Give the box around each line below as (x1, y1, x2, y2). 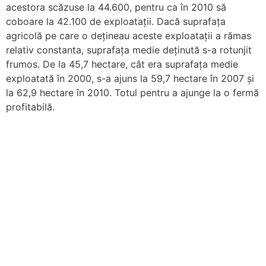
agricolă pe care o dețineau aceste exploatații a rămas (6, 30, 251, 42)
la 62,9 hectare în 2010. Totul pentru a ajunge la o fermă (6, 87, 259, 99)
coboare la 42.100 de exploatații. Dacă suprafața (6, 15, 226, 28)
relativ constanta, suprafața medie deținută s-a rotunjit (6, 44, 252, 56)
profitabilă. (6, 101, 55, 113)
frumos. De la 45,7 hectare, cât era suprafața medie (6, 58, 238, 71)
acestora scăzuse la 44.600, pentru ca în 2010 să (6, 1, 226, 14)
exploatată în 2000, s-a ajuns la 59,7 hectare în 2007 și (6, 72, 254, 85)
